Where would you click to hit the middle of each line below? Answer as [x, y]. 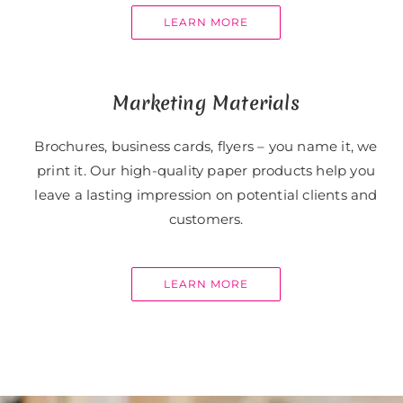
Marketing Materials [206, 103]
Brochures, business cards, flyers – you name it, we [206, 147]
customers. [206, 219]
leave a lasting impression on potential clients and [206, 195]
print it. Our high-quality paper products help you [206, 171]
